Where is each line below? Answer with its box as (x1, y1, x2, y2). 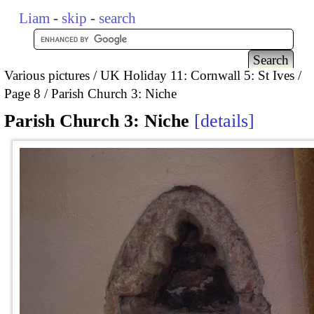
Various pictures (4, 67, 90, 83)
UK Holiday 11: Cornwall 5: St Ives (100, 67, 294, 83)
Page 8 (4, 86, 41, 101)
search (99, 10, 137, 27)
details (200, 111, 248, 132)
